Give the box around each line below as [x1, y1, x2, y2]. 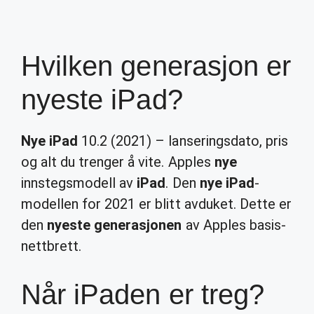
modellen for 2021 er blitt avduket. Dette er [21, 196, 292, 212]
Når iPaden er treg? [21, 279, 264, 310]
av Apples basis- [182, 217, 286, 233]
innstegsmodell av [21, 175, 137, 191]
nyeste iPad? [21, 84, 183, 115]
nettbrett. [21, 238, 82, 254]
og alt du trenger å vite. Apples [21, 153, 214, 170]
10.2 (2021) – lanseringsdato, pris [78, 132, 288, 149]
